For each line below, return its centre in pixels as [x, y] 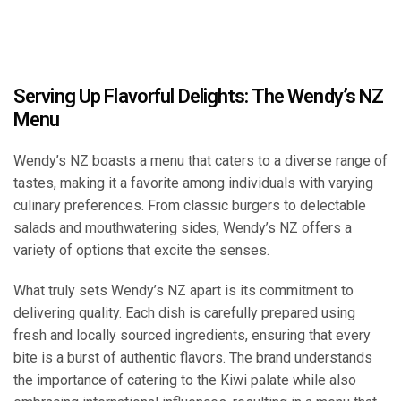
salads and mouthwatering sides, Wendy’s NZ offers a [183, 228]
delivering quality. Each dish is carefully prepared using [184, 313]
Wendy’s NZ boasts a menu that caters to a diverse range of [200, 161]
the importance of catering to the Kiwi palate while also [185, 380]
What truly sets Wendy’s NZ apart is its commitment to [183, 291]
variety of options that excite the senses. [141, 251]
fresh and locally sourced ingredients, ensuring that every [192, 336]
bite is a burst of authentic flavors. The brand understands [193, 358]
